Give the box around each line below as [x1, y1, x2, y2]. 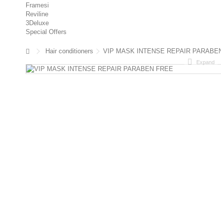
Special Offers [26, 28, 67, 36]
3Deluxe [26, 19, 49, 27]
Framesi [26, 1, 49, 9]
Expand [196, 59, 215, 65]
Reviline [26, 10, 48, 18]
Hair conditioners [45, 47, 93, 55]
